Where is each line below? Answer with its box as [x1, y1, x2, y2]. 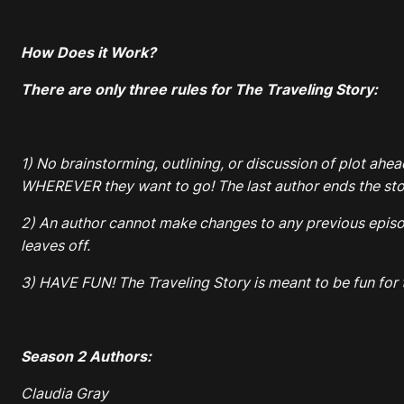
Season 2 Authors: [21, 346, 151, 365]
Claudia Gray [21, 383, 108, 402]
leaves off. [21, 235, 90, 254]
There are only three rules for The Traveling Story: [21, 79, 378, 98]
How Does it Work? [21, 42, 156, 61]
